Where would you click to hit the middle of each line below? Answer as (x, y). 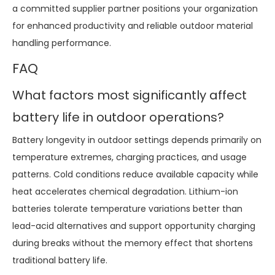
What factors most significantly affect (130, 95)
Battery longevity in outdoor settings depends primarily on (137, 140)
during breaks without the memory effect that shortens (133, 243)
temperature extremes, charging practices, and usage (130, 157)
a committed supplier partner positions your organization (135, 8)
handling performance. (62, 43)
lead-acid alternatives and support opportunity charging (134, 226)
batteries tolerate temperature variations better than (127, 208)
